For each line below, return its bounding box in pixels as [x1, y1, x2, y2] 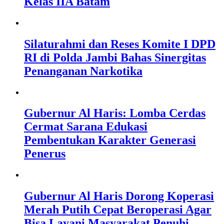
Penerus [24, 147, 65, 160]
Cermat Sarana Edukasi [24, 120, 147, 133]
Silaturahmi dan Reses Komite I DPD [24, 37, 215, 50]
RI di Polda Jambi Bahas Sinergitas [24, 50, 206, 64]
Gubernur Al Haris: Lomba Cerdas [24, 106, 205, 120]
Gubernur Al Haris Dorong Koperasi [24, 189, 214, 203]
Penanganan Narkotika [24, 64, 142, 77]
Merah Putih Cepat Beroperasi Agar [24, 203, 211, 216]
